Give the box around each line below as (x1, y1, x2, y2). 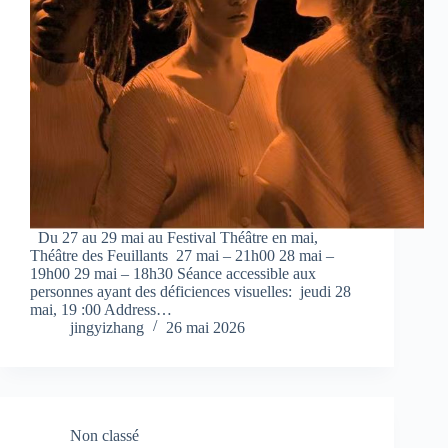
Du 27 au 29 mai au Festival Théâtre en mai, (30, 229, 318, 247)
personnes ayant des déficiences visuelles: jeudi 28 (30, 283, 351, 301)
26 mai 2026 (166, 319, 245, 337)
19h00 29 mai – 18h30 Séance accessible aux (30, 265, 316, 283)
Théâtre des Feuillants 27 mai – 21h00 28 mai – (30, 247, 334, 265)
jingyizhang (70, 319, 144, 337)
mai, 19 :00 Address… (30, 301, 172, 319)
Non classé (70, 427, 139, 445)
